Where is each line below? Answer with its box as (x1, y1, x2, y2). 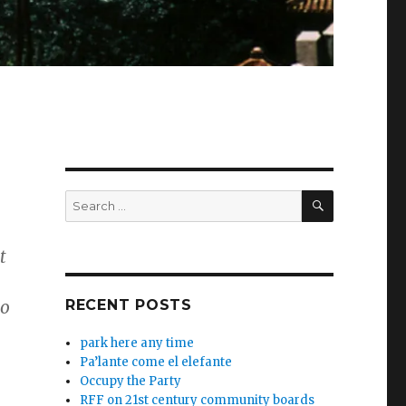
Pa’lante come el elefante (80, 354, 233, 371)
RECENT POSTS (64, 296, 192, 314)
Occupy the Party (80, 373, 182, 390)
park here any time (80, 335, 195, 352)
